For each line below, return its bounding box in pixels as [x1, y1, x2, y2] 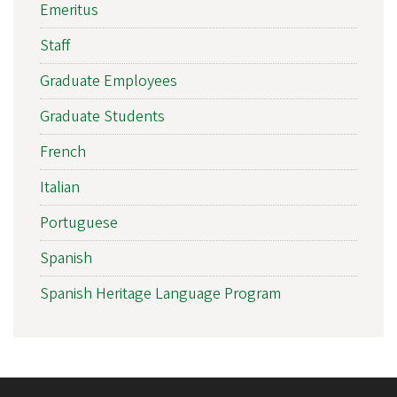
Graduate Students [40, 105, 165, 128]
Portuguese [40, 212, 118, 235]
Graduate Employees [40, 70, 177, 93]
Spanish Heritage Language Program [40, 283, 281, 306]
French [40, 141, 86, 164]
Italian [40, 176, 80, 199]
